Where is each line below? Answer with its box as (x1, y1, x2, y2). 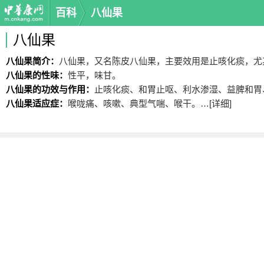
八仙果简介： (6, 56, 59, 66)
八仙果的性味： (6, 70, 68, 80)
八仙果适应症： (6, 98, 68, 108)
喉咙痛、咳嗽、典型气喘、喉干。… (68, 98, 209, 108)
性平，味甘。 (68, 70, 121, 80)
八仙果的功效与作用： (6, 84, 94, 94)
